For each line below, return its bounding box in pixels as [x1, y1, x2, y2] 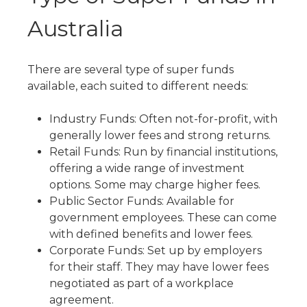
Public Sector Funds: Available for [49, 195, 234, 208]
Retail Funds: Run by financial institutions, [49, 145, 278, 158]
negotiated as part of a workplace [49, 277, 234, 290]
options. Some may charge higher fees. [49, 178, 260, 191]
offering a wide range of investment [49, 162, 245, 175]
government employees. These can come [49, 211, 277, 224]
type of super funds [125, 63, 234, 76]
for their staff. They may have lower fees [49, 260, 269, 273]
